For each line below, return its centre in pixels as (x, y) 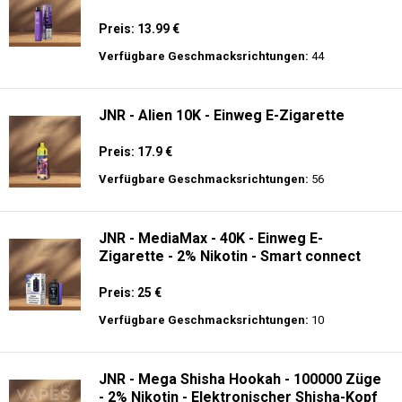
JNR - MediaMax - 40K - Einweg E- (211, 258)
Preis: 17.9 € (135, 171)
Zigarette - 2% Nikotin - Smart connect (230, 276)
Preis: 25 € (130, 312)
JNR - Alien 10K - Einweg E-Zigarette (222, 135)
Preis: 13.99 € (139, 48)
